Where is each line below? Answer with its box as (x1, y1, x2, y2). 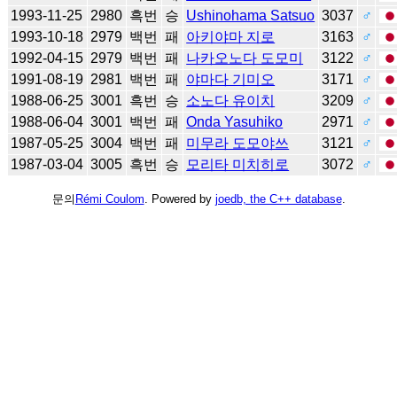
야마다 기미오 (186, 71, 276, 87)
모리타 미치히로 (186, 156, 290, 172)
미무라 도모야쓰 (186, 135, 290, 151)
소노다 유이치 (186, 92, 276, 108)
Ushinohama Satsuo (186, 7, 315, 23)
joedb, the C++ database (214, 191, 342, 206)
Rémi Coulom (74, 191, 144, 206)
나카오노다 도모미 (186, 50, 304, 66)
